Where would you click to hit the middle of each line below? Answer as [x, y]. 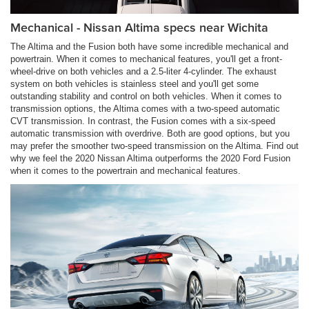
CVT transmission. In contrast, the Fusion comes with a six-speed [143, 121]
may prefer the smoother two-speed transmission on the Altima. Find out [154, 146]
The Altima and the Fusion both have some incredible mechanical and [149, 47]
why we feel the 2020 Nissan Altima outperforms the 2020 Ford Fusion [150, 159]
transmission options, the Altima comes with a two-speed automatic [145, 109]
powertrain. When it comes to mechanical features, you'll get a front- [146, 59]
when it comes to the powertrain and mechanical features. [126, 171]
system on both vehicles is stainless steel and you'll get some [134, 84]
